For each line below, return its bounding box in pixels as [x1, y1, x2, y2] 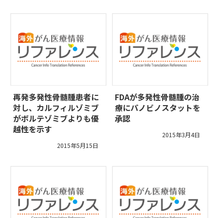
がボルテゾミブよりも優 [13, 112, 99, 125]
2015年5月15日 [57, 141, 98, 150]
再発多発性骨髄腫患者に [13, 91, 99, 103]
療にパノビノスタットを [115, 102, 200, 114]
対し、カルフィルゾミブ [13, 102, 99, 114]
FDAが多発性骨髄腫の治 [115, 91, 200, 103]
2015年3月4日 [162, 130, 200, 139]
